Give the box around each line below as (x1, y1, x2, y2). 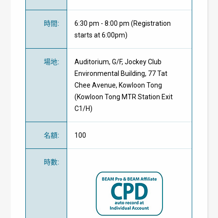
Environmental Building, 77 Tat (74, 69, 168, 77)
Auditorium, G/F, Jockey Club (74, 57, 162, 66)
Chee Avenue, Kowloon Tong (74, 81, 163, 89)
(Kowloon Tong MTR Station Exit (74, 92, 173, 101)
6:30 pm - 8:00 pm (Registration (74, 19, 171, 27)
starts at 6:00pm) (74, 31, 128, 39)
